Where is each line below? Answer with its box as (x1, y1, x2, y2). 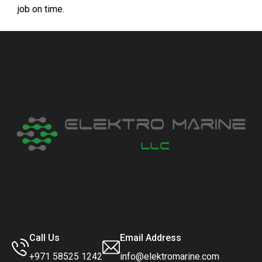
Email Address (120, 232, 181, 243)
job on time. (18, 4, 64, 15)
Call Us (29, 232, 60, 243)
